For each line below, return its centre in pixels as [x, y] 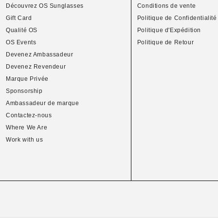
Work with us [25, 140]
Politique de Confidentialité [177, 18]
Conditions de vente [166, 6]
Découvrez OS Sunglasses [45, 6]
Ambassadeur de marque [43, 103]
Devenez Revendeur [36, 67]
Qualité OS [22, 30]
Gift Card [19, 18]
